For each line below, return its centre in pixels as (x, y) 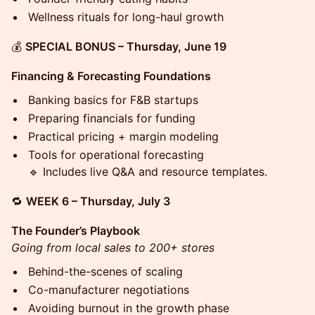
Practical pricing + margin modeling (123, 136)
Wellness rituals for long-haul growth (126, 17)
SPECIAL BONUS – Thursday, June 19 (126, 46)
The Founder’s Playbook (76, 231)
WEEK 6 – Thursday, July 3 (98, 201)
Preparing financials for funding (112, 118)
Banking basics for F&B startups (113, 100)
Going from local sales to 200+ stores (113, 247)
